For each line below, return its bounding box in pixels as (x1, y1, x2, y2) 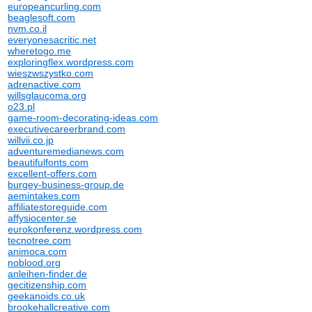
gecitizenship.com (8, 279, 87, 290)
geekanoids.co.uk (8, 290, 86, 302)
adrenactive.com (8, 79, 81, 90)
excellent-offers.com (8, 168, 97, 179)
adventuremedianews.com (8, 146, 125, 157)
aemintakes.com (8, 190, 81, 201)
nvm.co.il (8, 23, 47, 34)
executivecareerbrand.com (8, 123, 126, 134)
